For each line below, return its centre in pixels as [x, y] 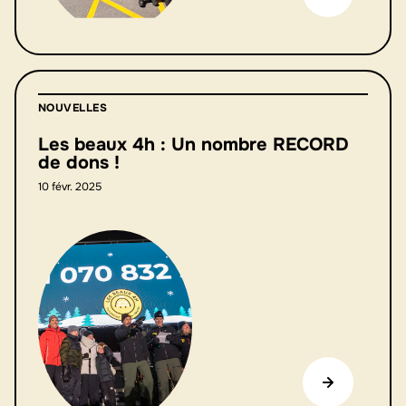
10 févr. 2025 [70, 186]
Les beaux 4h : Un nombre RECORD [193, 144]
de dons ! [79, 162]
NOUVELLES [73, 107]
